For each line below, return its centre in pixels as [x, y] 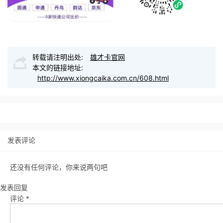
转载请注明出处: [59, 57]
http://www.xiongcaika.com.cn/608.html [103, 78]
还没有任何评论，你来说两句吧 [59, 167]
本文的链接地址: [58, 68]
